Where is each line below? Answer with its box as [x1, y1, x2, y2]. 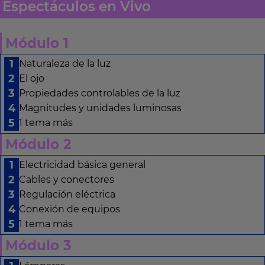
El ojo [19, 73, 44, 85]
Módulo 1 [5, 34, 69, 51]
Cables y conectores [19, 174, 114, 186]
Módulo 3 [5, 237, 72, 254]
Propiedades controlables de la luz [19, 88, 180, 99]
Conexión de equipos [19, 203, 120, 215]
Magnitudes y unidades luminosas [19, 102, 182, 114]
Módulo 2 [5, 135, 72, 153]
